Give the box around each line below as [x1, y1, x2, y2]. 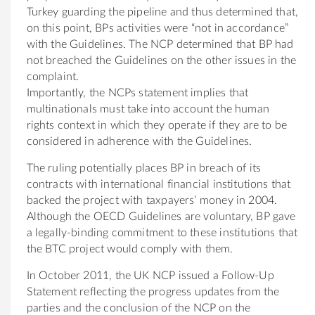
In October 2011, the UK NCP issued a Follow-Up [26, 269, 274, 281]
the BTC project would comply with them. [26, 243, 233, 255]
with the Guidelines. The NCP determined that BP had [26, 38, 294, 50]
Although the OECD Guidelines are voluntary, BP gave [26, 210, 296, 222]
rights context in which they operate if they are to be [26, 119, 288, 131]
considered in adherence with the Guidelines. [26, 135, 252, 147]
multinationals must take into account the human [26, 103, 269, 115]
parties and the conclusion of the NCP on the [26, 302, 251, 314]
